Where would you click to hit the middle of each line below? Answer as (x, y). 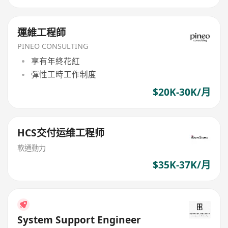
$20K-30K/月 (181, 92)
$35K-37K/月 (181, 165)
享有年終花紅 (55, 61)
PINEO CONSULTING (53, 46)
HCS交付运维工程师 (61, 133)
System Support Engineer (79, 220)
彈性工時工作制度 (63, 75)
